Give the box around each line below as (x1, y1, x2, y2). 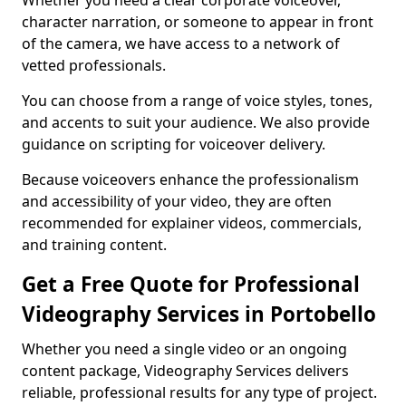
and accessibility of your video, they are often (22, 191, 332, 211)
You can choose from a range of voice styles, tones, (22, 91, 372, 111)
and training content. (22, 235, 167, 255)
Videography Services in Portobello (22, 300, 376, 328)
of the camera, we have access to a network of (22, 34, 340, 53)
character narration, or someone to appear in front (22, 12, 373, 32)
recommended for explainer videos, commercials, (22, 213, 362, 233)
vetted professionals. (22, 55, 166, 75)
